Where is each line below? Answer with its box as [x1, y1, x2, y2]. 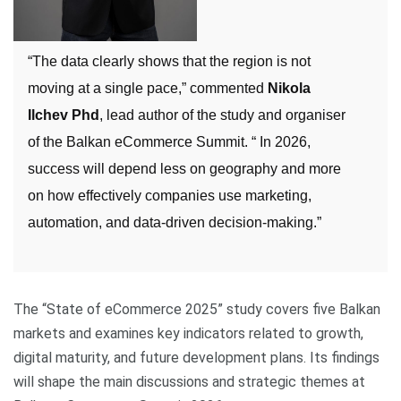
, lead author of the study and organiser [99, 107, 346, 123]
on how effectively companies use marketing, [28, 188, 311, 203]
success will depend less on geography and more [28, 161, 341, 176]
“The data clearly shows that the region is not [28, 54, 311, 69]
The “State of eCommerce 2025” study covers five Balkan [13, 301, 380, 318]
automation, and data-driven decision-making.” [28, 215, 321, 230]
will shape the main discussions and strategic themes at [13, 373, 365, 390]
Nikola [268, 81, 311, 96]
